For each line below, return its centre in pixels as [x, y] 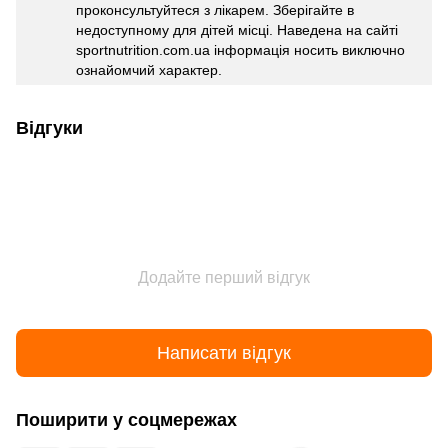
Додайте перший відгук [224, 278]
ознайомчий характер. [149, 70]
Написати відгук [224, 352]
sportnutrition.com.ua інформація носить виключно [240, 50]
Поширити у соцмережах [126, 420]
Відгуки [49, 128]
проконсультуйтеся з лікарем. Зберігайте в [215, 10]
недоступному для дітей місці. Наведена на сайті [237, 30]
